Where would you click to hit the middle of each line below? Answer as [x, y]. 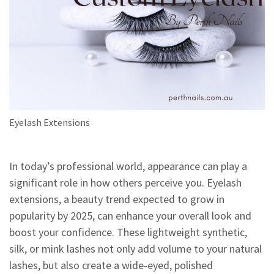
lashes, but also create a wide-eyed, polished [111, 265]
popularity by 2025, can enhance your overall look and [130, 216]
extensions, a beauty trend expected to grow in [117, 199]
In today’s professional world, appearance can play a [128, 166]
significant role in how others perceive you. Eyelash [125, 183]
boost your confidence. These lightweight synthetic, [128, 232]
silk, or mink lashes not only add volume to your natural [135, 249]
